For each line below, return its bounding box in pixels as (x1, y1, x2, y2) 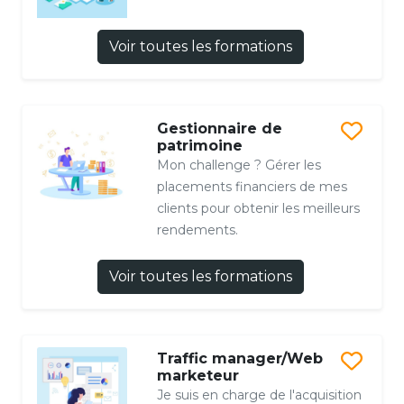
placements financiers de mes (156, 178, 347, 195)
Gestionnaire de (156, 119, 282, 137)
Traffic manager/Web (156, 349, 323, 367)
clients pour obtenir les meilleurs (156, 199, 360, 216)
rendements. (156, 221, 238, 238)
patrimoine (156, 136, 243, 154)
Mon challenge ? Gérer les (156, 156, 321, 173)
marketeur (156, 366, 239, 384)
